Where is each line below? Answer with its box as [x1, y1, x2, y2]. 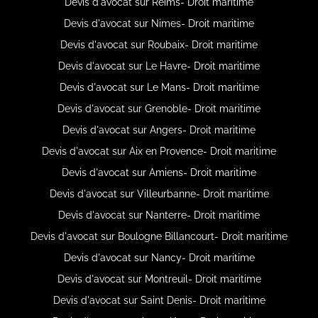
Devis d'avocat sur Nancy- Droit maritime [63, 251, 255, 263]
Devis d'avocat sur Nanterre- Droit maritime [58, 209, 260, 221]
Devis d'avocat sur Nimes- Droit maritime [64, 17, 254, 29]
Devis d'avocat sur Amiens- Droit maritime [62, 166, 256, 178]
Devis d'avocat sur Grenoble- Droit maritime [57, 102, 261, 114]
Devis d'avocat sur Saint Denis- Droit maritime [53, 294, 265, 306]
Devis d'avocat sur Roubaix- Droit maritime [60, 38, 258, 50]
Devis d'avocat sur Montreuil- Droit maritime [57, 273, 261, 285]
